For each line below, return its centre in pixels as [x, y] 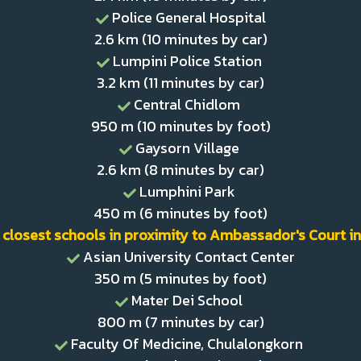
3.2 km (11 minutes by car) [180, 83]
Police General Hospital [189, 17]
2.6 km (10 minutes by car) [180, 39]
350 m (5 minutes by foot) [180, 278]
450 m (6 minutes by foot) [180, 213]
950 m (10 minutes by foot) [180, 126]
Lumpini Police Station [187, 61]
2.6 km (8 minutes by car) [180, 170]
